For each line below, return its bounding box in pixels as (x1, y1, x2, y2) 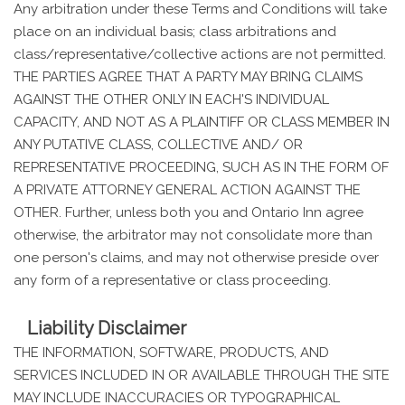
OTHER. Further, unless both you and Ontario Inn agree (14, 203, 363, 221)
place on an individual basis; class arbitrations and (14, 23, 336, 40)
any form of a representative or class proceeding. (14, 271, 331, 288)
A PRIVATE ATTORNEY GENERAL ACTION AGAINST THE (14, 181, 361, 198)
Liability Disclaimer (27, 316, 186, 339)
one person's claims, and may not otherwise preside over (14, 249, 379, 266)
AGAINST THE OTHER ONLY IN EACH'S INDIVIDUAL (14, 90, 329, 108)
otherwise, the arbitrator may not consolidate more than (14, 226, 372, 243)
